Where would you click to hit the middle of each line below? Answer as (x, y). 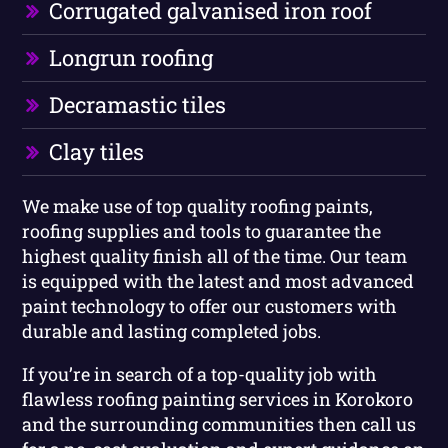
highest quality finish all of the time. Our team (215, 255)
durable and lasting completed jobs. (172, 330)
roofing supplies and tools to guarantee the (202, 230)
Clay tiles (97, 151)
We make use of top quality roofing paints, (198, 205)
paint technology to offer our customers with (210, 305)
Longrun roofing (131, 57)
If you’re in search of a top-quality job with (200, 373)
